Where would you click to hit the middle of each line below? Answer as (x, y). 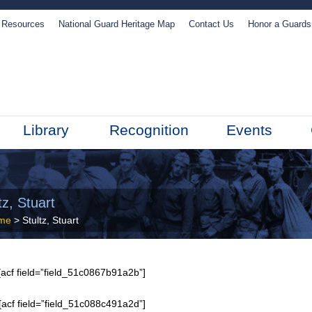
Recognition (149, 130)
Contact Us (211, 24)
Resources (23, 24)
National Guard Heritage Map (117, 24)
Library (46, 130)
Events (249, 130)
